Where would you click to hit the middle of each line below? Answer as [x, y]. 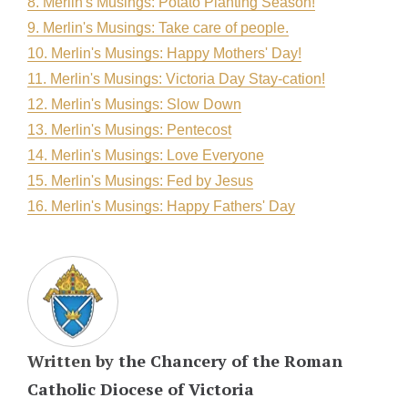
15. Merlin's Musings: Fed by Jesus [140, 181]
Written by [73, 361]
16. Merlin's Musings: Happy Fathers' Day [161, 206]
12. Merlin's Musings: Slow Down [134, 104]
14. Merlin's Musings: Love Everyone [146, 155]
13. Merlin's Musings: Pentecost [129, 130]
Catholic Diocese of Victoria [141, 389]
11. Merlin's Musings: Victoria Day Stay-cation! [176, 79]
